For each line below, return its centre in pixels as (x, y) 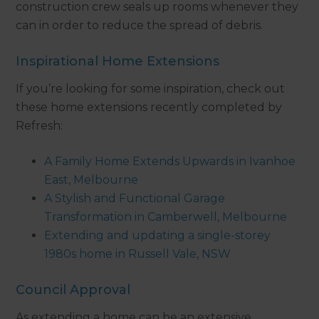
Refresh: (40, 126)
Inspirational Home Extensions (118, 62)
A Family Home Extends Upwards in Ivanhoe (170, 162)
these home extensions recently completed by (149, 108)
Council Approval (73, 290)
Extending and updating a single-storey (158, 236)
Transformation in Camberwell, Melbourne (166, 217)
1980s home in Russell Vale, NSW (138, 254)
